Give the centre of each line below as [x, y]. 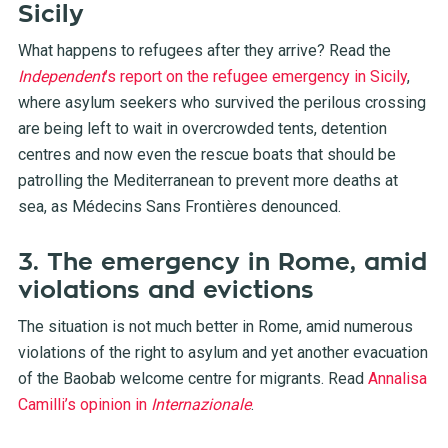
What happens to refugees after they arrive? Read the [204, 50]
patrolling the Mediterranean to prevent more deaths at [207, 180]
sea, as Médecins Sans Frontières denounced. [179, 206]
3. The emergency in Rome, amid [222, 262]
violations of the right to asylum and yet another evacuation [222, 352]
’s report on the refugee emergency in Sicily [255, 76]
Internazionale [200, 404]
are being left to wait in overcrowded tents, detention [202, 128]
